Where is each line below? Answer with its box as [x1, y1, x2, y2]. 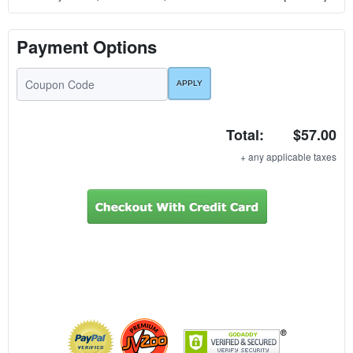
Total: [226, 124, 264, 145]
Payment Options [17, 33, 157, 59]
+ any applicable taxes [240, 149, 336, 163]
